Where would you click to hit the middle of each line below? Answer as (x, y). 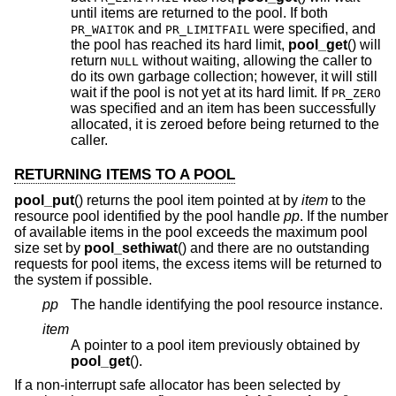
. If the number (344, 217)
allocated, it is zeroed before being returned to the (180, 125)
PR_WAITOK (103, 30)
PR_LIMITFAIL (208, 30)
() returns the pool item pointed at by (188, 201)
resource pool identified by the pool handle (149, 217)
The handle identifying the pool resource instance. (227, 304)
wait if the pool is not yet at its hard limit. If (267, 93)
